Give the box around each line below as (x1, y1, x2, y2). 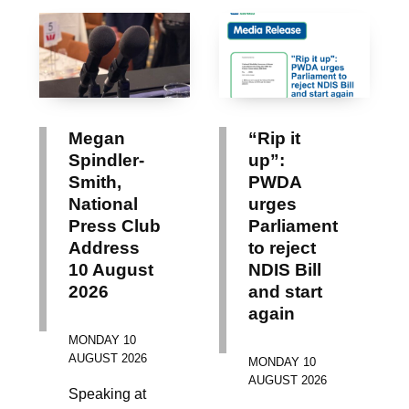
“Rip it (248, 127, 300, 148)
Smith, (68, 171, 121, 192)
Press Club (68, 215, 161, 236)
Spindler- (68, 149, 144, 170)
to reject (248, 236, 316, 257)
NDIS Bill (248, 258, 321, 279)
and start (248, 280, 322, 301)
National (68, 193, 138, 214)
